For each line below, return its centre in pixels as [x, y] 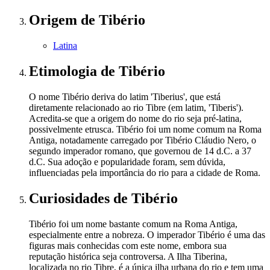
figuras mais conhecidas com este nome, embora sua [128, 245]
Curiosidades [71, 198]
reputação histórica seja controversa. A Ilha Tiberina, [128, 256]
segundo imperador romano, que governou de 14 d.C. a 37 [140, 151]
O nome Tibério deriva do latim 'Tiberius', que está [125, 96]
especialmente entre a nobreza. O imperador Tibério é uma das [147, 234]
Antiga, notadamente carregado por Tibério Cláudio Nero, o [143, 140]
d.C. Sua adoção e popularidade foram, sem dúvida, [127, 162]
